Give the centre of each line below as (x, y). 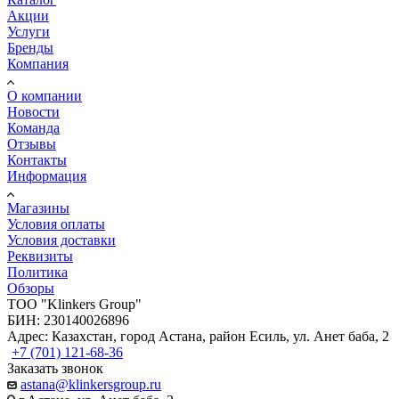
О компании (45, 96)
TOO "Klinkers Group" (74, 305)
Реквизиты (40, 256)
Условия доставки (61, 240)
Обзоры (31, 289)
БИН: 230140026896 (68, 321)
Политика (37, 273)
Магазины (38, 208)
